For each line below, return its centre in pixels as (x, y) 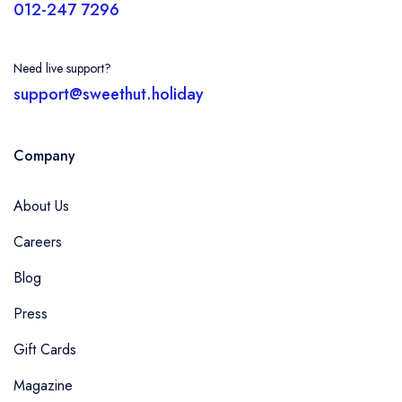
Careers (38, 242)
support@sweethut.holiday (109, 94)
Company (44, 156)
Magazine (43, 385)
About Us (41, 206)
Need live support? (62, 68)
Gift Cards (45, 350)
